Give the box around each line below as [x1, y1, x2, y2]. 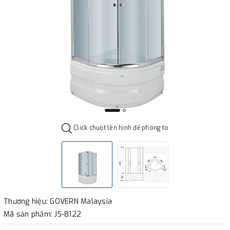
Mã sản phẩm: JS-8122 [4, 209, 81, 219]
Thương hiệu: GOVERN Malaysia [4, 196, 112, 206]
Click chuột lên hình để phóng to [71, 124, 169, 132]
